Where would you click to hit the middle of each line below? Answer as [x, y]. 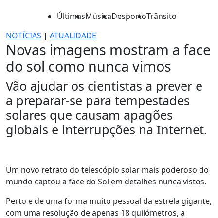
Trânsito [162, 16]
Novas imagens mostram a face [108, 49]
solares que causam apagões [89, 115]
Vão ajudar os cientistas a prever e [104, 86]
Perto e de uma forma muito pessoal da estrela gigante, [109, 201]
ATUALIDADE [73, 36]
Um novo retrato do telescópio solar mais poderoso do [107, 170]
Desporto [129, 16]
